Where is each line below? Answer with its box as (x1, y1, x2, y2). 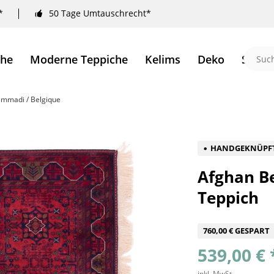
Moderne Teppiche (29, 52, 128, 67)
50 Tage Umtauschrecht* (49, 7, 151, 20)
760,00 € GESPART (203, 225, 270, 236)
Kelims (144, 52, 180, 67)
